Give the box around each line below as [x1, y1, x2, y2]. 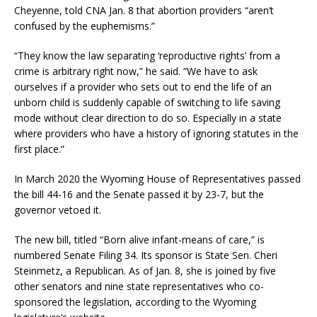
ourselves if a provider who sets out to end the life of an [14, 80, 272, 94]
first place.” [14, 142, 64, 156]
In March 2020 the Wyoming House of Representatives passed [14, 172, 301, 186]
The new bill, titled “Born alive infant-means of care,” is [14, 233, 265, 247]
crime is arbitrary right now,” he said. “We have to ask [14, 64, 258, 79]
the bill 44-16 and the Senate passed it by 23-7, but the [14, 188, 264, 202]
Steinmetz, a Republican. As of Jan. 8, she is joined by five [14, 264, 276, 278]
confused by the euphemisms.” [14, 19, 155, 33]
